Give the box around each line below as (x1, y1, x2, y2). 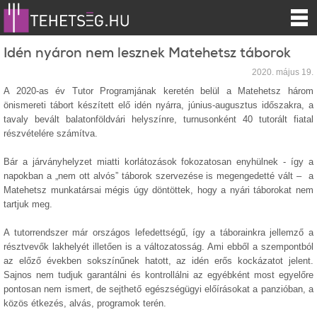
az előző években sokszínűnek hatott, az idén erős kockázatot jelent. (4, 255, 313, 266)
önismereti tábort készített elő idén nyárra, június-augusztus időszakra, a (4, 100, 313, 110)
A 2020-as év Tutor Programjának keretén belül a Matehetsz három (4, 86, 313, 96)
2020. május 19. (252, 67, 313, 77)
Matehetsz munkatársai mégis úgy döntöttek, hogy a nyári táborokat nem (4, 185, 313, 195)
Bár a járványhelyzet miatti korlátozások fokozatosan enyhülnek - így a (4, 156, 313, 167)
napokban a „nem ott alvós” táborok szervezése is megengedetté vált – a (4, 171, 313, 181)
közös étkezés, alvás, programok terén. (4, 298, 166, 309)
